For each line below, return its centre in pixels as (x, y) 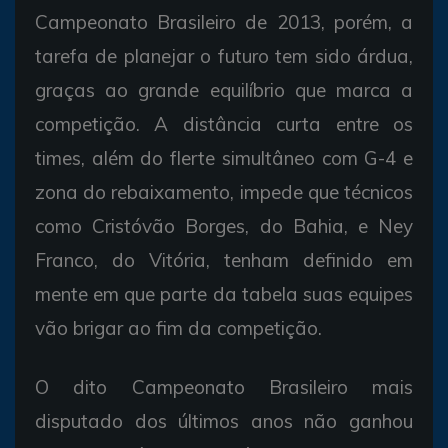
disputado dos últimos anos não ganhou (224, 420)
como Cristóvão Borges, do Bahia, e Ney (224, 225)
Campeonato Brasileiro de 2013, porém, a (224, 21)
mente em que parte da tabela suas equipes (224, 293)
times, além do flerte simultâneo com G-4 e (224, 157)
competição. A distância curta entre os (224, 123)
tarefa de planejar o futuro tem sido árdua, (224, 55)
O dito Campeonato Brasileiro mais (224, 386)
